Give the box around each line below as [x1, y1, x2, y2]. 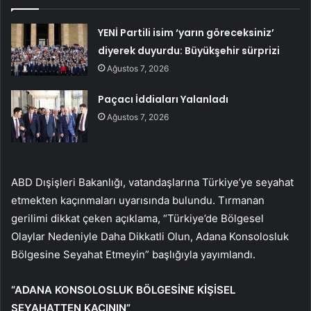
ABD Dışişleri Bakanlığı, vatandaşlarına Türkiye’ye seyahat [11, 176, 294, 190]
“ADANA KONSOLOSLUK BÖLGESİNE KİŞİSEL [11, 283, 235, 297]
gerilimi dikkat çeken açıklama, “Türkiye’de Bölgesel [11, 212, 264, 226]
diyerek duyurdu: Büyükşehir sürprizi [98, 44, 280, 58]
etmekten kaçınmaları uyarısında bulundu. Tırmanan [11, 194, 264, 208]
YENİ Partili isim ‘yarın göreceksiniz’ [98, 26, 275, 40]
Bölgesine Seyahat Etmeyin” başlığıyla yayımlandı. [11, 248, 255, 262]
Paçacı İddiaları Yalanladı [98, 92, 229, 107]
